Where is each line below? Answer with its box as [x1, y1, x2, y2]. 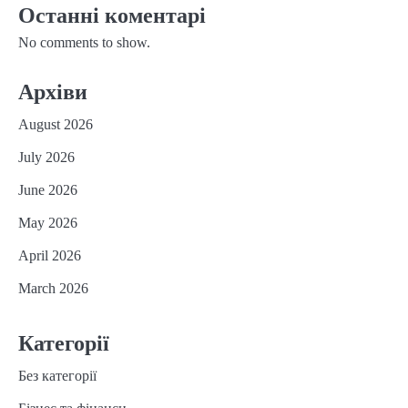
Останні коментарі [18, 3, 206, 27]
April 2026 [18, 247, 81, 263]
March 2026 [18, 280, 88, 296]
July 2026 [18, 148, 75, 165]
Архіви [18, 79, 87, 104]
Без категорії [18, 367, 97, 383]
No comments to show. [18, 34, 150, 50]
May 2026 [18, 214, 77, 230]
